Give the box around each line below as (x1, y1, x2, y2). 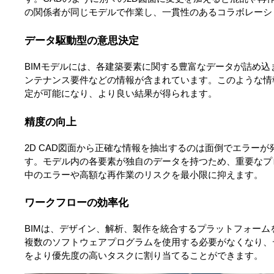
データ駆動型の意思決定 (24, 34, 139, 47)
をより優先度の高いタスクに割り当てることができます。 (24, 251, 263, 261)
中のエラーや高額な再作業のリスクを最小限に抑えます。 (24, 169, 263, 180)
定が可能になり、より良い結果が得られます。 (24, 89, 217, 99)
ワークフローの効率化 (24, 196, 128, 209)
